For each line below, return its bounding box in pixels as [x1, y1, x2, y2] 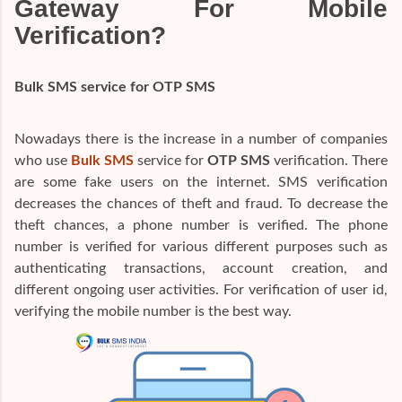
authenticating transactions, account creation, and [14, 260, 388, 275]
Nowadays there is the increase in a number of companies [14, 131, 388, 146]
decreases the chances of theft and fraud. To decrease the [14, 196, 388, 211]
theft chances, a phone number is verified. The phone [14, 217, 388, 232]
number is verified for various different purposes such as [14, 239, 388, 254]
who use [14, 153, 71, 168]
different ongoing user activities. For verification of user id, [14, 282, 388, 297]
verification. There [270, 153, 388, 168]
